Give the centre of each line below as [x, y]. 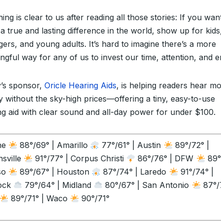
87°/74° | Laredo [135, 172]
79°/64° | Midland [58, 185]
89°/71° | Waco [39, 198]
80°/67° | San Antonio [147, 185]
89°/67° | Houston [55, 172]
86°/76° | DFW [166, 158]
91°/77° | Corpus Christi [80, 158]
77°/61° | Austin [131, 145]
